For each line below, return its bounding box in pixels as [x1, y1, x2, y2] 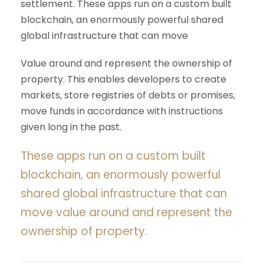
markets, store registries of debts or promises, [21, 88, 235, 103]
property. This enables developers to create [21, 72, 226, 87]
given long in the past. [21, 120, 121, 134]
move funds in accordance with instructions [21, 104, 223, 118]
